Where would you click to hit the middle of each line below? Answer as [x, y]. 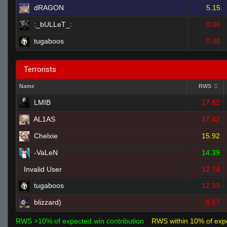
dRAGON [49, 8]
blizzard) [48, 202]
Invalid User [43, 169]
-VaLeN [46, 153]
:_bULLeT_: [53, 24]
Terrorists [40, 69]
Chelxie [46, 136]
